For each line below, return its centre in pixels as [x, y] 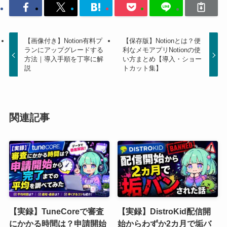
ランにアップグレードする [64, 50]
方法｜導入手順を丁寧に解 [64, 59]
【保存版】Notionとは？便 [161, 41]
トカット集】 [142, 68]
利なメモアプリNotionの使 [161, 50]
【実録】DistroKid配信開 [164, 212]
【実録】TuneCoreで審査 [56, 212]
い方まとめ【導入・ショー [162, 59]
